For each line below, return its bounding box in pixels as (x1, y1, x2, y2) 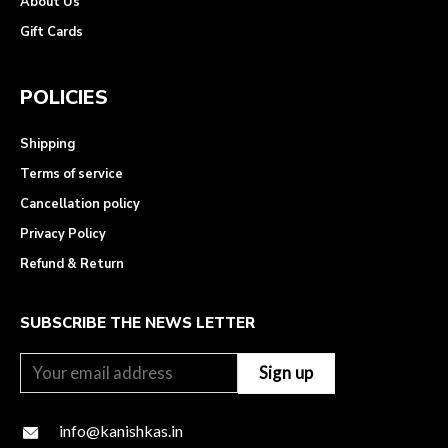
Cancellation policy (20, 195, 140, 214)
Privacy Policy (20, 225, 106, 244)
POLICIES (20, 84, 108, 112)
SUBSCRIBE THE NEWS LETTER (20, 313, 255, 334)
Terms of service (20, 165, 123, 184)
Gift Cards (20, 23, 83, 42)
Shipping (20, 135, 75, 154)
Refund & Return (20, 255, 124, 274)
